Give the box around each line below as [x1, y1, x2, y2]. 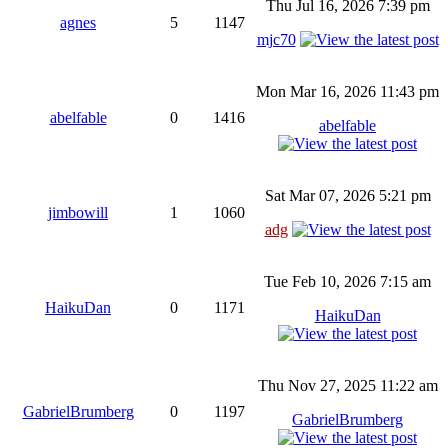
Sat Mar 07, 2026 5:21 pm [264, 186, 431, 204]
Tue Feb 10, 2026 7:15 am [264, 272, 431, 290]
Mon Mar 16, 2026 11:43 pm [256, 82, 439, 100]
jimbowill [48, 203, 108, 221]
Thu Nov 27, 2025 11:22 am [257, 376, 438, 394]
